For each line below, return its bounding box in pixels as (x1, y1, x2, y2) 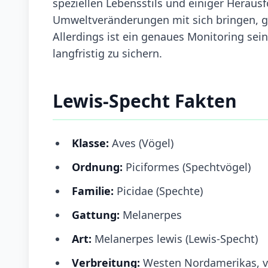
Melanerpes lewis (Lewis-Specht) (95, 231, 258, 246)
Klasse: (72, 135, 109, 150)
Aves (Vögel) (109, 135, 173, 150)
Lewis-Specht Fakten (53, 88, 237, 113)
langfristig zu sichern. (53, 45, 162, 60)
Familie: (72, 183, 114, 198)
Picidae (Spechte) (114, 183, 203, 198)
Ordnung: (72, 159, 126, 174)
